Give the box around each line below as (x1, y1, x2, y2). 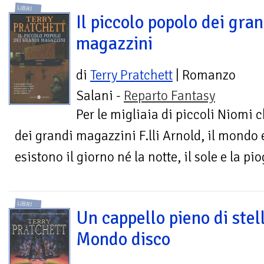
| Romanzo (173, 67, 236, 84)
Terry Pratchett (90, 67, 173, 84)
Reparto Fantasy (124, 87, 215, 105)
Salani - (76, 87, 124, 105)
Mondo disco (76, 228, 170, 251)
